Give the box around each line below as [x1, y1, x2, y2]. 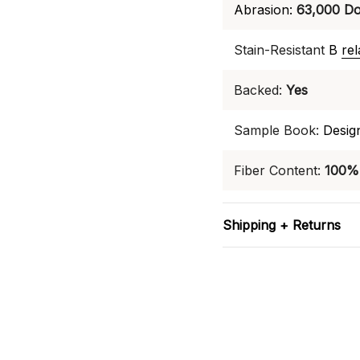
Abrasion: [234, 2, 292, 18]
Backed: [234, 82, 282, 98]
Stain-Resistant [234, 42, 329, 58]
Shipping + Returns [223, 217, 341, 233]
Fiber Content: [234, 162, 321, 178]
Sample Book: [234, 122, 319, 138]
